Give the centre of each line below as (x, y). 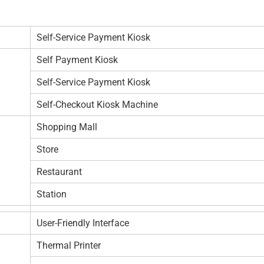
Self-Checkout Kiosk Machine (97, 104)
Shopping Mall (67, 127)
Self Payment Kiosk (77, 60)
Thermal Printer (69, 245)
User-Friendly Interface (83, 223)
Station (52, 194)
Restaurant (59, 171)
